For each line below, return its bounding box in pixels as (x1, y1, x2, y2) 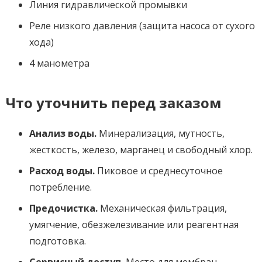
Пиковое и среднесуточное (95, 164, 223, 177)
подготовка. (29, 234, 86, 247)
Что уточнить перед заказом (6, 92, 222, 112)
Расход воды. (29, 164, 95, 177)
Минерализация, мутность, (96, 126, 225, 140)
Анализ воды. (29, 126, 96, 140)
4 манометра (29, 56, 89, 70)
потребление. (29, 180, 92, 194)
